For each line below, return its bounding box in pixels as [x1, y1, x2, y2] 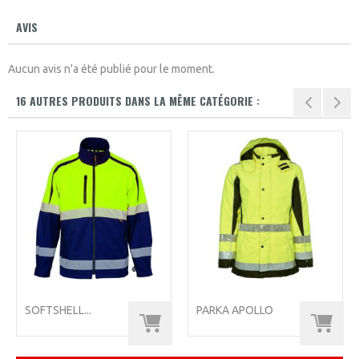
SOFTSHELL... [25, 304, 91, 317]
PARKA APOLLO [196, 304, 273, 317]
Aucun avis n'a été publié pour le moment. [8, 63, 215, 75]
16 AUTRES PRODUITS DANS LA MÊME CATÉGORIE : [16, 92, 260, 109]
